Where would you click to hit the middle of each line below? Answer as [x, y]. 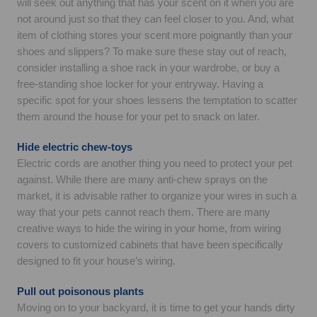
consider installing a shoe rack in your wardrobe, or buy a [148, 68]
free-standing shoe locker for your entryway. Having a [140, 84]
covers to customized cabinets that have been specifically [150, 244]
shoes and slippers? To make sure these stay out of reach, [152, 51]
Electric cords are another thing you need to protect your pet [155, 163]
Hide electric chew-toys [75, 147]
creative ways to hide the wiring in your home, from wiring [149, 228]
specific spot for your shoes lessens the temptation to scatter [157, 100]
